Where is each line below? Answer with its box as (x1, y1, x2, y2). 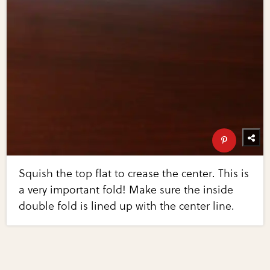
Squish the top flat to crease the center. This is (19, 167, 250, 181)
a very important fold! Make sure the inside (19, 183, 234, 197)
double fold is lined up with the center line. (19, 199, 235, 213)
